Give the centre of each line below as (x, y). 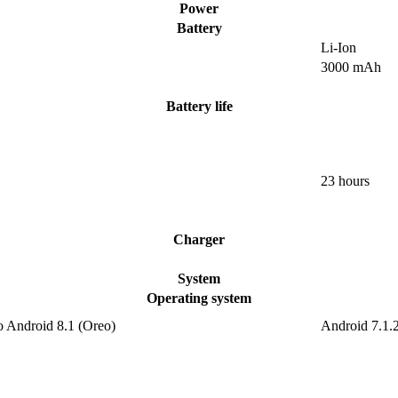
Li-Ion (338, 48)
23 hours (345, 181)
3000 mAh (351, 68)
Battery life (199, 107)
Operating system (199, 298)
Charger (199, 240)
